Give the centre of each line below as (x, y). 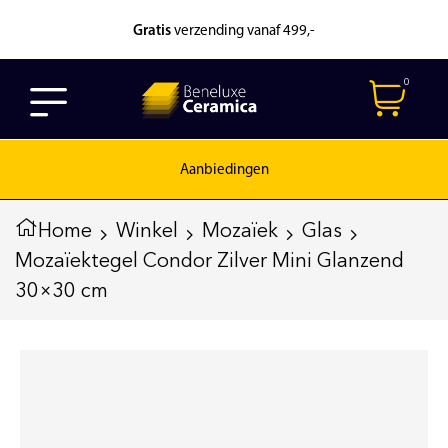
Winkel (147, 230)
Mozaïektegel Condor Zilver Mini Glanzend (209, 260)
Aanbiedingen (224, 170)
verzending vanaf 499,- (244, 31)
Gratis (153, 31)
